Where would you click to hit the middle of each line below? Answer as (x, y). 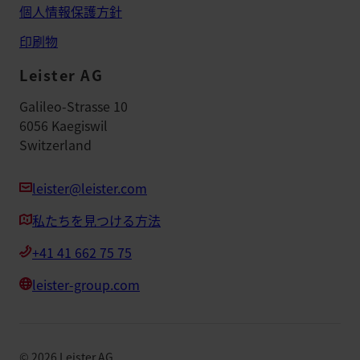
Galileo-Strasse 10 (74, 106)
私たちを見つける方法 (96, 221)
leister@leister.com (90, 188)
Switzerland (55, 145)
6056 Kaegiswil (63, 126)
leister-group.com (86, 285)
